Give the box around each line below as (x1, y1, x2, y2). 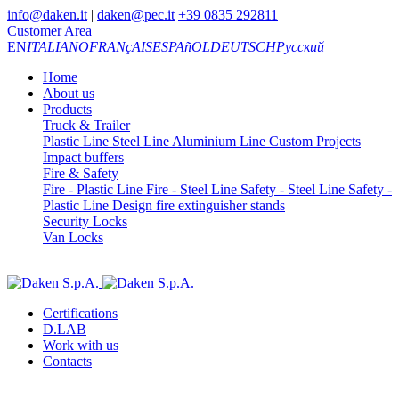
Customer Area (7, 23, 92, 38)
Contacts (43, 354, 92, 370)
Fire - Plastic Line (43, 182, 142, 197)
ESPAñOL (152, 39, 210, 54)
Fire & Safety (43, 166, 118, 181)
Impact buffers (43, 150, 124, 165)
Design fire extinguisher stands (109, 198, 285, 213)
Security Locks (43, 214, 127, 229)
